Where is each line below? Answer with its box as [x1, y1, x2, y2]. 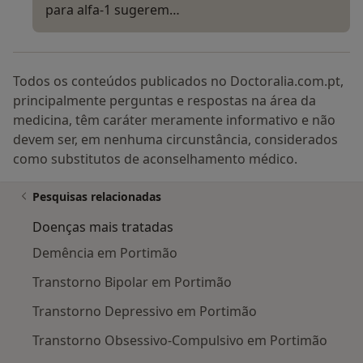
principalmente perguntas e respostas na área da [13, 92, 316, 110]
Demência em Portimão [32, 244, 177, 263]
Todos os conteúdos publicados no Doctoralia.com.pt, [13, 72, 344, 91]
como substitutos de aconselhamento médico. [13, 150, 297, 169]
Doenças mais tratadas [32, 218, 173, 237]
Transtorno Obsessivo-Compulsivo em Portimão [32, 331, 327, 350]
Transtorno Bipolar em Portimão [32, 273, 232, 292]
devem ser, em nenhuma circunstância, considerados [13, 130, 338, 149]
